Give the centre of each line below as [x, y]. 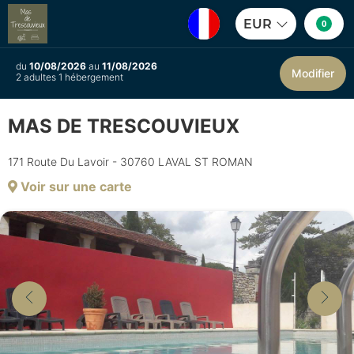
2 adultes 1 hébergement [70, 77]
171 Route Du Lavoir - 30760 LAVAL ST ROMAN [130, 162]
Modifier [313, 73]
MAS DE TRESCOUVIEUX [124, 126]
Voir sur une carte [75, 187]
